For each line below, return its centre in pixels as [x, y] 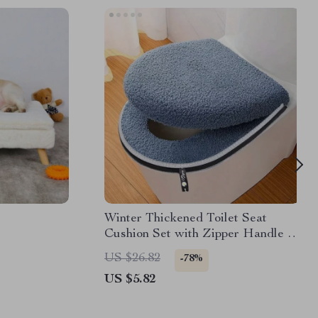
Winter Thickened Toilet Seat [186, 219]
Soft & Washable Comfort [174, 250]
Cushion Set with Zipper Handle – [199, 234]
